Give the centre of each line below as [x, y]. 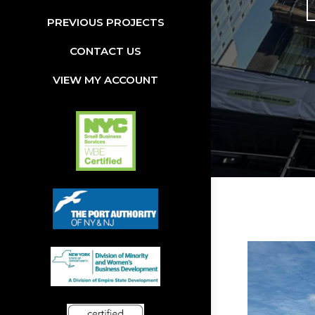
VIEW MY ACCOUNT [105, 80]
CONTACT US [105, 51]
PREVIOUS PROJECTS [105, 22]
